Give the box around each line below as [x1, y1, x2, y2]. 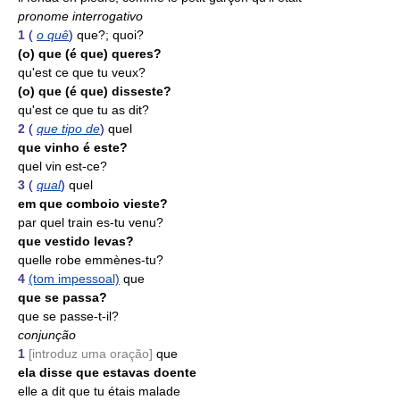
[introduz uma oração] [29, 346, 156, 361]
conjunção [18, 328, 76, 342]
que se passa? [18, 290, 107, 304]
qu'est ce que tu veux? [18, 65, 146, 79]
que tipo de [37, 121, 100, 136]
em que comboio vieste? [18, 196, 168, 211]
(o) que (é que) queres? [18, 46, 162, 61]
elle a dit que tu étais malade [18, 384, 180, 398]
